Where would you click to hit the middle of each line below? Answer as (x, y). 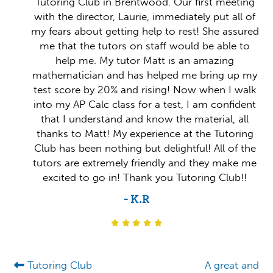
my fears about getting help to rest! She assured (145, 31)
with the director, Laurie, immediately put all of (145, 16)
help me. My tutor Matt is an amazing (145, 60)
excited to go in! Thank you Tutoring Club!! (145, 177)
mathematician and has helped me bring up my (145, 75)
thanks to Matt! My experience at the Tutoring (145, 133)
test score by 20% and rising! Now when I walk (145, 90)
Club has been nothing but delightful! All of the (145, 148)
